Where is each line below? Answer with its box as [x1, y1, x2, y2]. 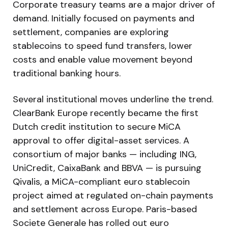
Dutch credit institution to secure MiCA [13, 120, 181, 133]
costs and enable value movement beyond [13, 53, 192, 66]
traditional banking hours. [13, 67, 121, 79]
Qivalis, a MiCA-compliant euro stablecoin [13, 175, 190, 188]
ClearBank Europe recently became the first [13, 106, 198, 119]
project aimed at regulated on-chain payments [13, 189, 213, 202]
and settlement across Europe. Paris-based [13, 203, 197, 215]
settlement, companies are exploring [13, 25, 169, 38]
